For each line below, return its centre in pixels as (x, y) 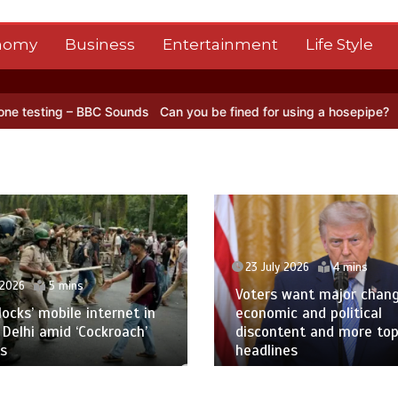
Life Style (339, 44)
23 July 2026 (277, 268)
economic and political (308, 314)
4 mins (350, 268)
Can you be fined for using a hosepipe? (183, 111)
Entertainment (220, 44)
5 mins (66, 287)
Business (99, 44)
